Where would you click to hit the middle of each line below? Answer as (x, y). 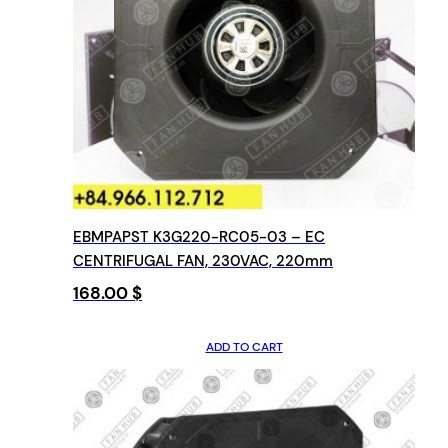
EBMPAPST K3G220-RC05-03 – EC (199, 236)
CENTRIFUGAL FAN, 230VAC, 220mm (203, 260)
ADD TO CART (244, 346)
